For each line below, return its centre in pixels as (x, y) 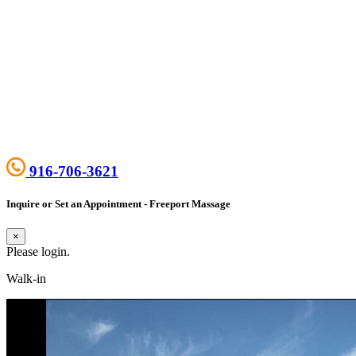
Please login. (38, 251)
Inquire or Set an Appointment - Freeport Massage (118, 203)
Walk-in (26, 278)
